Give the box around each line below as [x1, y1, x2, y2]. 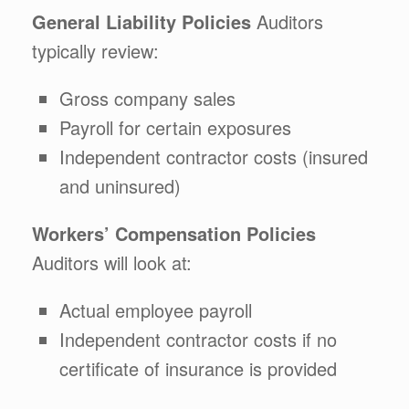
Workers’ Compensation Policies [32, 220, 316, 246]
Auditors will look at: [32, 249, 192, 276]
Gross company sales [59, 85, 236, 111]
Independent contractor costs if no [59, 326, 337, 352]
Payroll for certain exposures [59, 114, 291, 141]
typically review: [32, 37, 159, 64]
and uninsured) [59, 173, 181, 199]
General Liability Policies [32, 8, 251, 35]
